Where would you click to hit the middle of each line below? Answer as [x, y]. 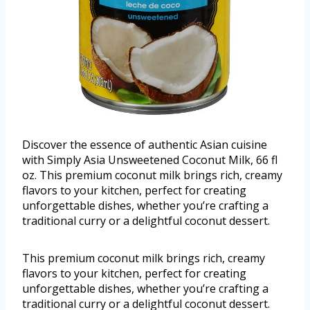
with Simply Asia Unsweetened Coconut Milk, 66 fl [150, 160]
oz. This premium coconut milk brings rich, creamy [152, 175]
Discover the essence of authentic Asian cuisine [145, 145]
